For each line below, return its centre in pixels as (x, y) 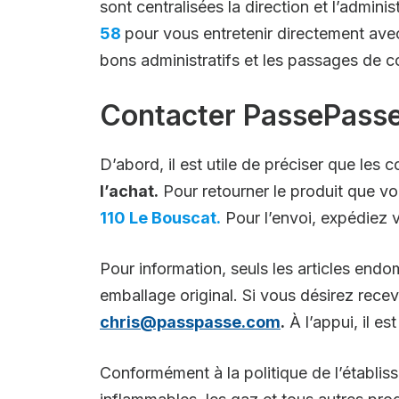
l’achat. (129, 191)
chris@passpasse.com (190, 322)
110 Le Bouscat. (160, 218)
